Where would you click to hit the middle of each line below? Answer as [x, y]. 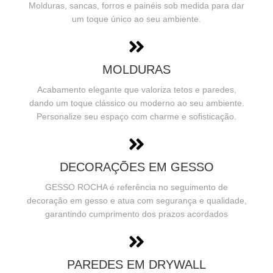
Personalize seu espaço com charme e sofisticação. [136, 116]
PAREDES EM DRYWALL [136, 264]
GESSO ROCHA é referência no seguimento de [136, 187]
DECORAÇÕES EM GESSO [136, 167]
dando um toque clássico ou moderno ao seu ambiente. [136, 103]
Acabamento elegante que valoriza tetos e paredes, [136, 89]
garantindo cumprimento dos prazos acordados [136, 214]
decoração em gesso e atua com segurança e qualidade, [136, 200]
